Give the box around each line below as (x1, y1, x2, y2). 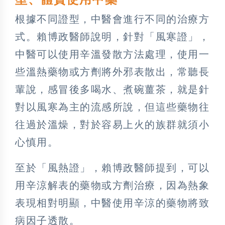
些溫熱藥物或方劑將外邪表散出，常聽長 (15, 66, 209, 77)
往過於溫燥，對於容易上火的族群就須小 (15, 119, 209, 130)
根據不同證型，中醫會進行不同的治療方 (15, 13, 209, 25)
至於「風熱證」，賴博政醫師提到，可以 (15, 162, 209, 173)
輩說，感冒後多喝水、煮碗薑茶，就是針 (15, 83, 209, 95)
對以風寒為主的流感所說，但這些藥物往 (15, 101, 209, 113)
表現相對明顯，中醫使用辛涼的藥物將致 (15, 197, 209, 208)
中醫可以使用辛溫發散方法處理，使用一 (15, 48, 209, 60)
